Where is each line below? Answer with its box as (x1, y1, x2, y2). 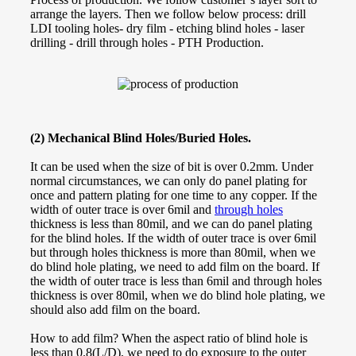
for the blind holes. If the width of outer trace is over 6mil (30, 230, 316, 245)
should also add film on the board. (30, 302, 200, 316)
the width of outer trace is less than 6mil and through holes (30, 273, 322, 288)
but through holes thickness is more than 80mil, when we (30, 245, 315, 259)
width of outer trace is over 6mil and (30, 202, 215, 216)
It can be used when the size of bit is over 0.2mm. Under (30, 159, 313, 173)
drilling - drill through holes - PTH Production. (30, 35, 264, 49)
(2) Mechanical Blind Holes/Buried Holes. (30, 130, 251, 145)
